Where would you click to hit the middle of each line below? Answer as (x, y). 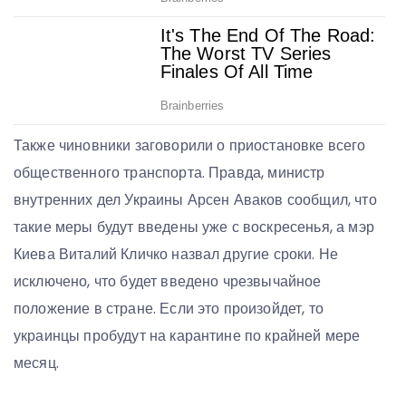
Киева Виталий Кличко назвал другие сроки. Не (176, 255)
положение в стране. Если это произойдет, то (169, 309)
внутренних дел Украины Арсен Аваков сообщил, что (195, 200)
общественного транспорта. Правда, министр (169, 173)
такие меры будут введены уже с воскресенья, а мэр (194, 227)
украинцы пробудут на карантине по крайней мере (187, 336)
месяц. (36, 363)
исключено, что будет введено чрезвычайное (168, 282)
